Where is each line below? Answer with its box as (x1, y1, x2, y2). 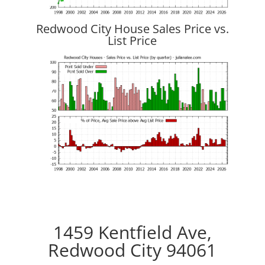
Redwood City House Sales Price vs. (35, 20, 229, 37)
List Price (108, 32, 157, 49)
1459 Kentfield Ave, (53, 220, 212, 245)
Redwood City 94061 (48, 238, 217, 263)
